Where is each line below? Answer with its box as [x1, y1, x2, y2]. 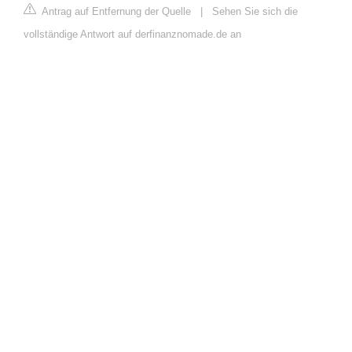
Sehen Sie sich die [212, 5, 298, 17]
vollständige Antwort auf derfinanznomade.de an [24, 27, 241, 40]
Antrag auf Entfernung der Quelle [39, 5, 191, 17]
